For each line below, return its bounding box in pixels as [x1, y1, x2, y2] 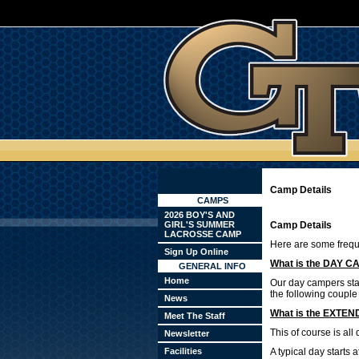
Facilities [164, 346, 202, 356]
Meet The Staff [164, 311, 225, 321]
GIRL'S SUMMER [164, 220, 235, 229]
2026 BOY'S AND [164, 210, 235, 220]
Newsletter [164, 329, 209, 338]
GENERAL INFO [179, 261, 246, 271]
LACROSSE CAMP [164, 229, 241, 239]
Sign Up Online [164, 247, 228, 256]
